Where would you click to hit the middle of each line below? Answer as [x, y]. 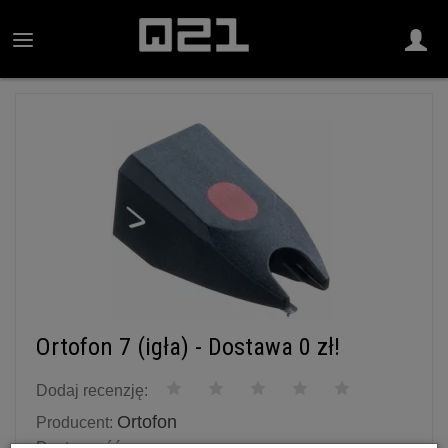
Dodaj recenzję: [92, 390]
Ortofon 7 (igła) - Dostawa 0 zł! [188, 346]
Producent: [74, 422]
